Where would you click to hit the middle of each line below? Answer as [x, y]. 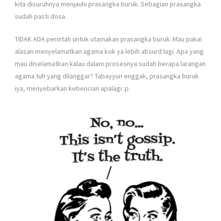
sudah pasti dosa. [41, 16]
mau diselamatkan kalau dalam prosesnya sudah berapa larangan [110, 63]
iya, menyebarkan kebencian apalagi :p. [73, 88]
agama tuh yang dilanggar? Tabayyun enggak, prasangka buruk [107, 76]
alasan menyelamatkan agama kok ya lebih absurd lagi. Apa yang [109, 51]
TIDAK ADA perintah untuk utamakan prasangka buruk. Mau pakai [108, 39]
